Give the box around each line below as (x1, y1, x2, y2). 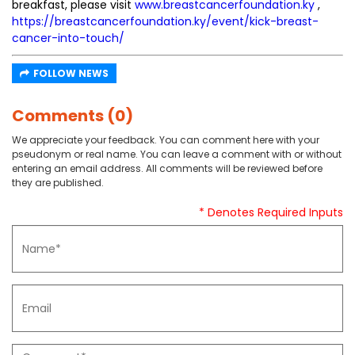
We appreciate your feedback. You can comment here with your (12, 133, 319, 147)
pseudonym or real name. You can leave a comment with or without (12, 147, 342, 161)
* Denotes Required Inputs (199, 204, 343, 220)
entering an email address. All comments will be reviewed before (12, 162, 323, 175)
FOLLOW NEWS (33, 67, 109, 80)
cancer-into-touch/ (12, 30, 124, 46)
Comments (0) (12, 105, 133, 127)
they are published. (12, 176, 104, 189)
